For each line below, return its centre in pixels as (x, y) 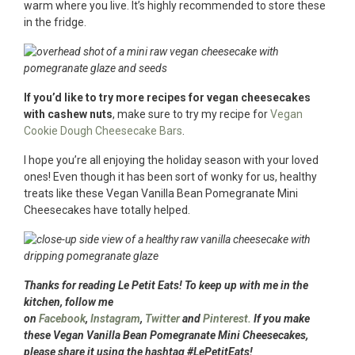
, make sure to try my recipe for (191, 114)
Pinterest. (227, 318)
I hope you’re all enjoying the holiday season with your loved (171, 160)
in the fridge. (55, 22)
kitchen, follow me (69, 302)
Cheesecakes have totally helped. (107, 210)
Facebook (62, 318)
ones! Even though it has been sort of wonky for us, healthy (170, 176)
